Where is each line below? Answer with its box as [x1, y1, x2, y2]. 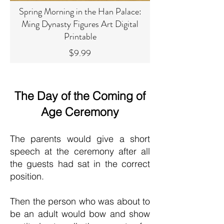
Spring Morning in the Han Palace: [18, 5, 141, 18]
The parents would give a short [10, 133, 150, 144]
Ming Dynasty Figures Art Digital [21, 17, 138, 30]
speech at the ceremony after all [10, 145, 150, 157]
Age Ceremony [41, 104, 119, 119]
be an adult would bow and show [10, 208, 150, 219]
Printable [63, 30, 96, 43]
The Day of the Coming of [14, 88, 145, 103]
